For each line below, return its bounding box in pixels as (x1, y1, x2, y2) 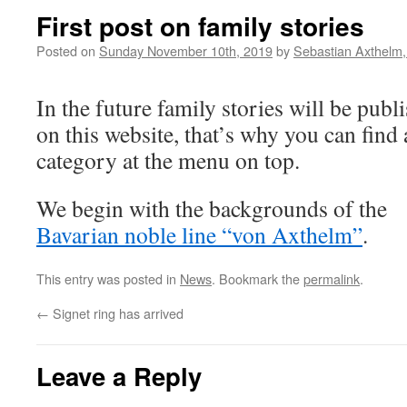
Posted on (36, 41, 95, 60)
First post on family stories (36, 7, 364, 45)
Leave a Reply (36, 358, 202, 393)
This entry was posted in (36, 269, 180, 288)
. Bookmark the (212, 269, 303, 288)
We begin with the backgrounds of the (36, 193, 387, 223)
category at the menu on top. (36, 144, 300, 175)
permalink (303, 269, 360, 288)
